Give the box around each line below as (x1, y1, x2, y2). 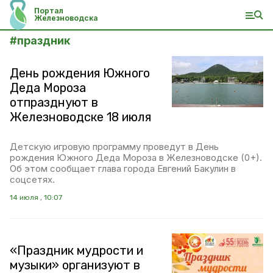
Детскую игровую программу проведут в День (10, 141, 219, 152)
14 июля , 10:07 (10, 193, 62, 202)
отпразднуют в (10, 95, 98, 110)
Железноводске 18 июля (10, 110, 151, 124)
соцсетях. (10, 174, 55, 185)
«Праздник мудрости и (10, 243, 143, 258)
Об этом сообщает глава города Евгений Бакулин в (10, 163, 236, 174)
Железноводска (34, 13, 99, 23)
